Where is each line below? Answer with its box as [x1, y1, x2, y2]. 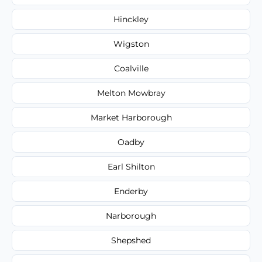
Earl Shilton [107, 161, 155, 172]
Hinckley [113, 13, 149, 25]
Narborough [106, 210, 156, 221]
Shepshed [111, 235, 151, 246]
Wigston [113, 38, 149, 49]
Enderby [114, 185, 148, 196]
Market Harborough [90, 112, 172, 123]
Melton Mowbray [96, 87, 166, 98]
